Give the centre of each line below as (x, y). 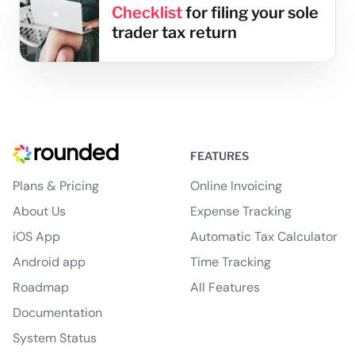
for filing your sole (250, 12)
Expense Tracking (241, 211)
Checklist (147, 12)
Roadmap (41, 287)
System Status (55, 338)
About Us (39, 211)
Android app (49, 261)
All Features (225, 287)
